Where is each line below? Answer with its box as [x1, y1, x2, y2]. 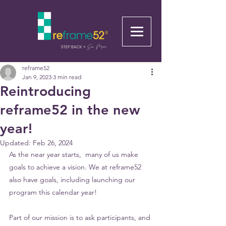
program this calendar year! [9, 188, 99, 197]
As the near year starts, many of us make [9, 150, 140, 159]
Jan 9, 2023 [22, 73, 51, 81]
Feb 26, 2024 [33, 138, 73, 147]
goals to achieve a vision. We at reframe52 [9, 162, 143, 172]
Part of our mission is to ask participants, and [9, 213, 152, 222]
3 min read [53, 73, 81, 81]
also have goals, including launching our [9, 175, 137, 184]
